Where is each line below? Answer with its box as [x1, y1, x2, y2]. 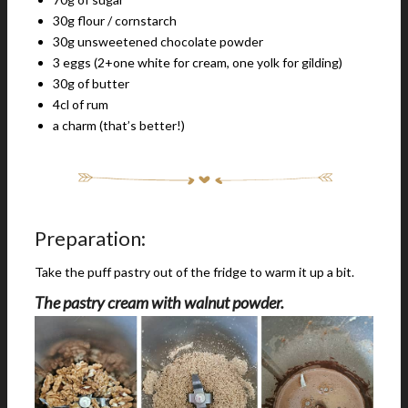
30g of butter [53, 76, 129, 91]
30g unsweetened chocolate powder [53, 34, 263, 49]
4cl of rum [53, 97, 108, 112]
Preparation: [35, 226, 146, 250]
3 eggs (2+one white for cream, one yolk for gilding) [53, 55, 342, 70]
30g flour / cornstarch [53, 13, 177, 28]
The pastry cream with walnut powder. [35, 292, 284, 312]
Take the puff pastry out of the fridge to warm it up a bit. [35, 264, 354, 280]
